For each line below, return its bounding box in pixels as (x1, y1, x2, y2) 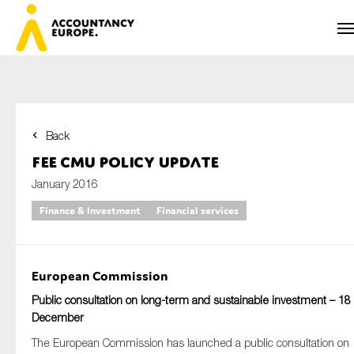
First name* (32, 147, 88, 160)
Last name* (32, 213, 87, 227)
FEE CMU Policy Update (32, 153, 219, 171)
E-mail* (32, 280, 66, 293)
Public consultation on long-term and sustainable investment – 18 (32, 293, 351, 307)
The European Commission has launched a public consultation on (32, 336, 349, 349)
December (32, 311, 84, 324)
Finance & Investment (40, 204, 141, 217)
